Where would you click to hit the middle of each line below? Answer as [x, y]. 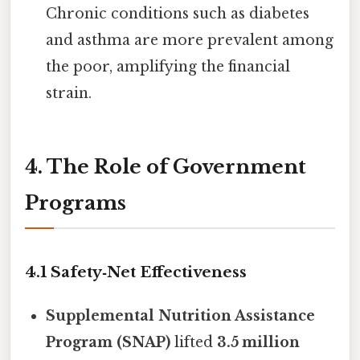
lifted [194, 343]
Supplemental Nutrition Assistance [181, 316]
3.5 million [259, 343]
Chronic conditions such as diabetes [178, 13]
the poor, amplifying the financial [168, 66]
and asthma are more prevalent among [190, 40]
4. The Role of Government [166, 167]
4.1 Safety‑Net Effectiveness [136, 272]
